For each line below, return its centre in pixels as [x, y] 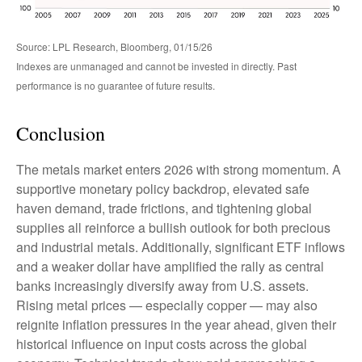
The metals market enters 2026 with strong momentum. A [179, 169]
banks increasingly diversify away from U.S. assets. [162, 285]
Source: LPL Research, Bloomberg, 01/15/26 [114, 46]
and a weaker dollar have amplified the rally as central [170, 266]
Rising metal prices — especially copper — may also [167, 305]
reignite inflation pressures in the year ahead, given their [176, 324]
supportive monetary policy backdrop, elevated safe [163, 188]
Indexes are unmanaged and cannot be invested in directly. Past [156, 65]
